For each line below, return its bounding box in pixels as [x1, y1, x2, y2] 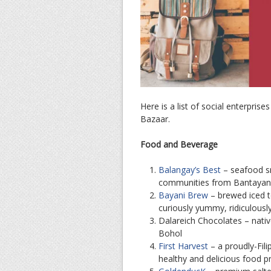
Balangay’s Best [158, 163, 221, 175]
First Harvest [158, 240, 208, 252]
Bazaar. [140, 113, 170, 125]
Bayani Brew [158, 189, 208, 201]
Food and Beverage [140, 138, 218, 150]
